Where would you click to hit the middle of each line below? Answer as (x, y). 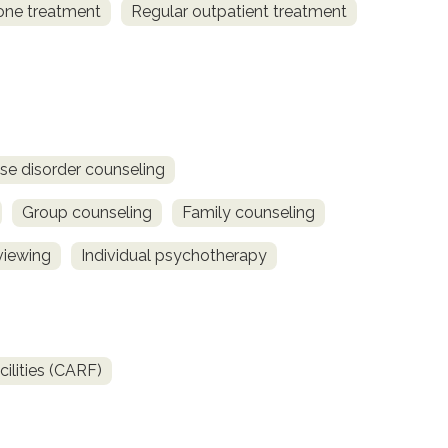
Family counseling (248, 213)
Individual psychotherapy (174, 256)
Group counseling (87, 213)
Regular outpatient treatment (239, 12)
